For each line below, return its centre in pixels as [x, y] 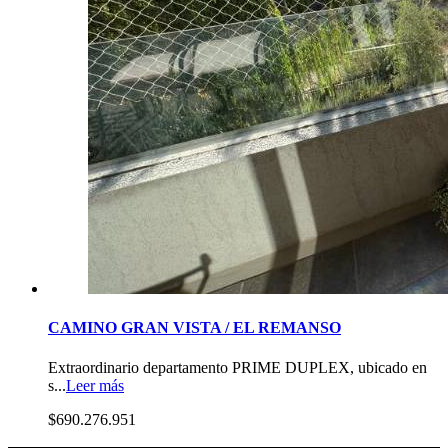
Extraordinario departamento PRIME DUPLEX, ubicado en [237, 367]
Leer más [95, 385]
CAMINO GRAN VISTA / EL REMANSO [194, 328]
